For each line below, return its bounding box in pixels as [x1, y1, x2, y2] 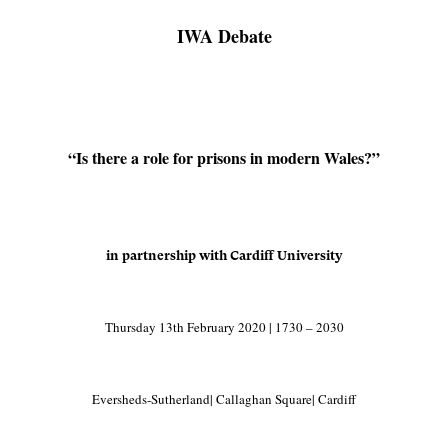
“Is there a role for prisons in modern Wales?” [68, 145, 380, 169]
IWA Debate [176, 22, 272, 49]
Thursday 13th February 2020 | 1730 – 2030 [104, 317, 344, 336]
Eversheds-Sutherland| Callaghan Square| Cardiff [92, 389, 356, 408]
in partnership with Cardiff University [105, 247, 343, 263]
